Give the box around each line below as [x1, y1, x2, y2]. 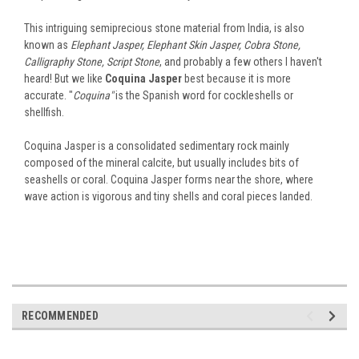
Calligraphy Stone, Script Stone [24, 54, 159, 68]
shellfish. [24, 105, 64, 119]
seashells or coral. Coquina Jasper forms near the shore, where [24, 172, 313, 186]
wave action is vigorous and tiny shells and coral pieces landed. [24, 189, 313, 203]
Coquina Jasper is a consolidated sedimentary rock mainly [24, 139, 289, 152]
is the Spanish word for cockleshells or [113, 88, 293, 102]
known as [24, 38, 71, 51]
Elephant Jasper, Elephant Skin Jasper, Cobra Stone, [71, 38, 301, 51]
